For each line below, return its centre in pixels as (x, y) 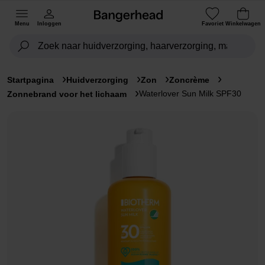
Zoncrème (189, 80)
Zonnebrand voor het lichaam (67, 94)
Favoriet (212, 23)
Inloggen (49, 23)
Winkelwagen (243, 23)
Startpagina (30, 80)
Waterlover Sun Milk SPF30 (190, 93)
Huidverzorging (97, 80)
